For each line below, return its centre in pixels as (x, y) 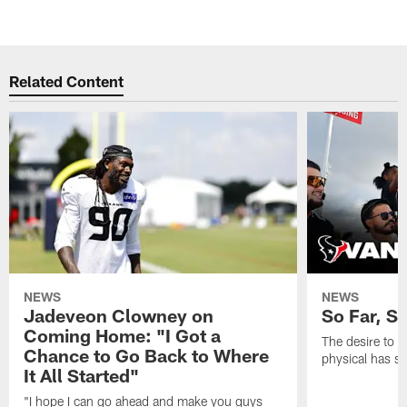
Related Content (67, 81)
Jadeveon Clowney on (119, 315)
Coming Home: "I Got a (123, 335)
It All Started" (82, 375)
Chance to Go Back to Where (147, 355)
